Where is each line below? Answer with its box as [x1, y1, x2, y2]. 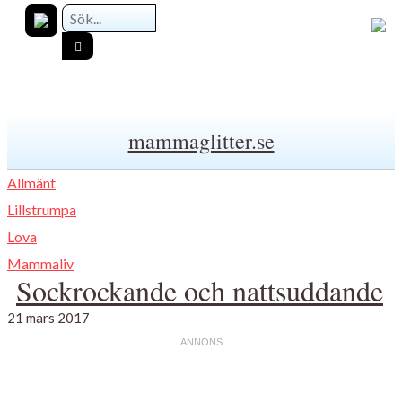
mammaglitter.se [127, 126, 275, 155]
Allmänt [7, 173, 56, 191]
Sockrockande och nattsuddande [16, 270, 383, 310]
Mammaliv [7, 254, 74, 272]
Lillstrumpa [7, 200, 76, 218]
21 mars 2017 [7, 309, 90, 326]
